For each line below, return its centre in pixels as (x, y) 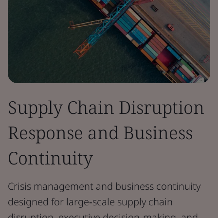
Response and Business (100, 133)
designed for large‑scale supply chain (90, 202)
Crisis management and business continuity (104, 186)
